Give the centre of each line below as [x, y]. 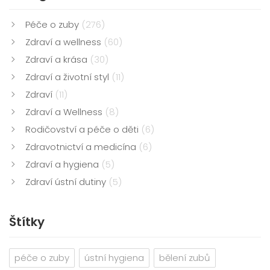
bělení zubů [185, 258]
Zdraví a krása [58, 60]
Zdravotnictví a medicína [82, 147]
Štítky [27, 222]
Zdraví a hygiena [63, 165]
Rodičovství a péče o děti [83, 130]
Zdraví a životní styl [68, 77]
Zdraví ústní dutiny [67, 182]
